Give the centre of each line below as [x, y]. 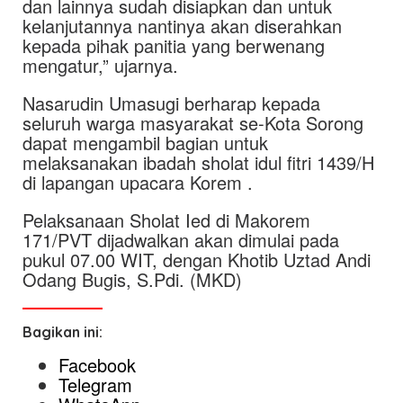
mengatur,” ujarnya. [100, 65]
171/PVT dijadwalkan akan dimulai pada [181, 239]
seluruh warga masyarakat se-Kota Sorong [193, 122]
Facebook [97, 364]
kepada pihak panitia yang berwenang [174, 45]
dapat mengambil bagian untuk [145, 142]
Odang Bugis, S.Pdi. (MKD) [132, 279]
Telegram [95, 384]
